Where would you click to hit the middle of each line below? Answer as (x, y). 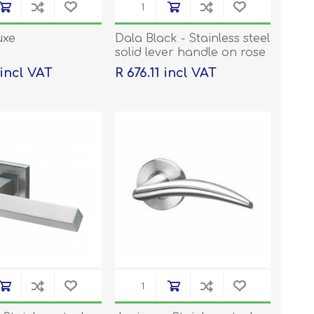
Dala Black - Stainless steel (192, 39)
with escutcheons (164, 67)
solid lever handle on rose (190, 53)
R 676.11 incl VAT (165, 73)
